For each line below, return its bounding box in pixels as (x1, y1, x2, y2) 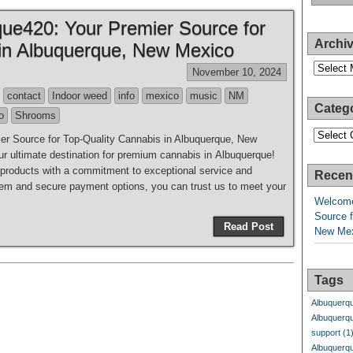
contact (7, 90, 41, 102)
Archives (310, 59, 351, 71)
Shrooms (15, 110, 56, 121)
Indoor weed (52, 90, 107, 102)
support (311, 328, 340, 337)
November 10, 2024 (192, 66, 281, 78)
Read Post (224, 221, 273, 232)
